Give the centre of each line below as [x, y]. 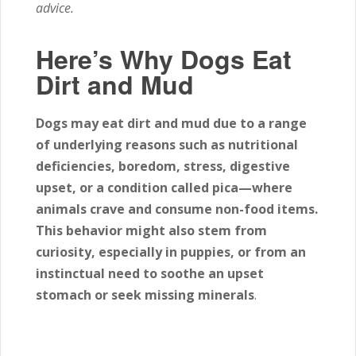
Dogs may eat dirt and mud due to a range [171, 123]
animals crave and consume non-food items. [177, 209]
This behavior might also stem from [151, 230]
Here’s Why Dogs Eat [164, 59]
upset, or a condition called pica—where [164, 188]
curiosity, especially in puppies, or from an [171, 252]
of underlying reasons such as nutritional [167, 145]
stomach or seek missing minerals [145, 295]
